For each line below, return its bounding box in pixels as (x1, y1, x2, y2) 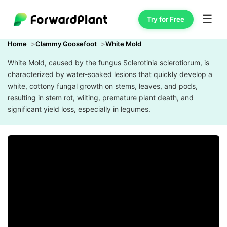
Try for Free (147, 15, 185, 23)
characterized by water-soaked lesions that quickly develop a (8, 70, 212, 79)
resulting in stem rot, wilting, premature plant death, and (8, 93, 194, 102)
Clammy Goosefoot (35, 40, 97, 48)
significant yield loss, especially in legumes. (8, 105, 150, 113)
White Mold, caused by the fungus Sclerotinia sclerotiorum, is (8, 58, 209, 67)
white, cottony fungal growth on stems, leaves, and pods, (8, 82, 198, 90)
